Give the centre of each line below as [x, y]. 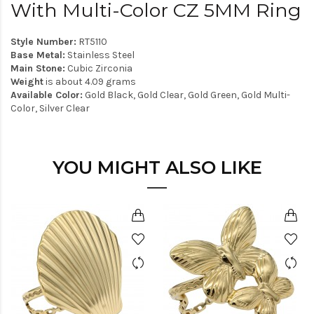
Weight [27, 82]
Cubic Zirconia [99, 68]
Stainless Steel [100, 55]
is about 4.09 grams [90, 82]
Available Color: [47, 95]
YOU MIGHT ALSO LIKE [157, 168]
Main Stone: [38, 68]
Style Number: [43, 42]
